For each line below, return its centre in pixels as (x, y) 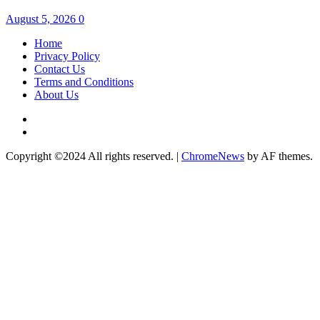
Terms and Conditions (84, 82)
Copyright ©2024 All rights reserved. (91, 156)
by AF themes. (279, 156)
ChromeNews (213, 156)
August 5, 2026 (42, 19)
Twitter (50, 119)
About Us (56, 95)
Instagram (56, 131)
